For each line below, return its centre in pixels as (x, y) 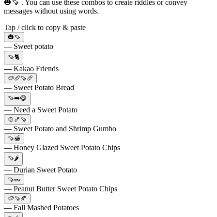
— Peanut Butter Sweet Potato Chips (61, 188)
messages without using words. (51, 11)
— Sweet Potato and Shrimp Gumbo (60, 128)
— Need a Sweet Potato (41, 109)
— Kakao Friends (31, 68)
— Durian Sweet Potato (40, 170)
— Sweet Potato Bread (39, 87)
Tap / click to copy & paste (45, 27)
